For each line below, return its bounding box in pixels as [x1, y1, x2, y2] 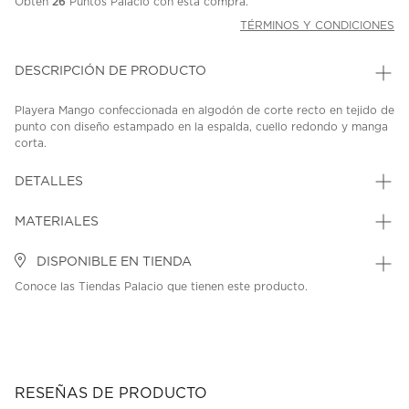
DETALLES [15, 175, 83, 189]
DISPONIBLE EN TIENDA [33, 256, 192, 269]
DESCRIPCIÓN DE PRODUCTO [15, 65, 206, 79]
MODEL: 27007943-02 [128, 156, 270, 170]
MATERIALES [15, 215, 99, 229]
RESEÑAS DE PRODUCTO [15, 386, 207, 402]
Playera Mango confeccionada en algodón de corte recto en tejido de [15, 105, 394, 117]
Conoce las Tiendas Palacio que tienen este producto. [15, 281, 308, 293]
